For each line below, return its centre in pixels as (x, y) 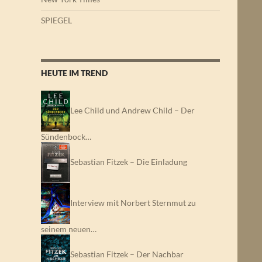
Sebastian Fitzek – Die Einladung (129, 161)
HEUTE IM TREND (74, 73)
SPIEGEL (56, 20)
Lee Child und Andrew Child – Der (132, 110)
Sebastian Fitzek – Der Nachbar (127, 254)
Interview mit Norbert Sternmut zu (133, 202)
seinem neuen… (69, 229)
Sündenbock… (66, 137)
